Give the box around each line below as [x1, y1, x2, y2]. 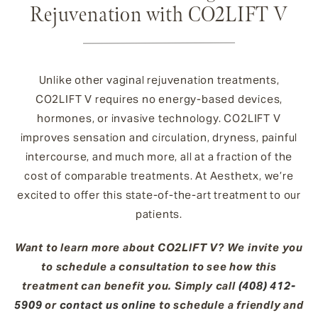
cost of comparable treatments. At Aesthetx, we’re [24, 168, 294, 182]
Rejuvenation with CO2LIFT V [30, 2, 288, 28]
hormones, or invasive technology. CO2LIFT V [37, 111, 281, 125]
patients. [135, 207, 183, 221]
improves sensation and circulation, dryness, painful [20, 130, 298, 144]
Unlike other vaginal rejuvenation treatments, [38, 72, 280, 87]
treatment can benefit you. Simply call [22, 278, 238, 292]
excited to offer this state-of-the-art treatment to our [17, 187, 301, 202]
